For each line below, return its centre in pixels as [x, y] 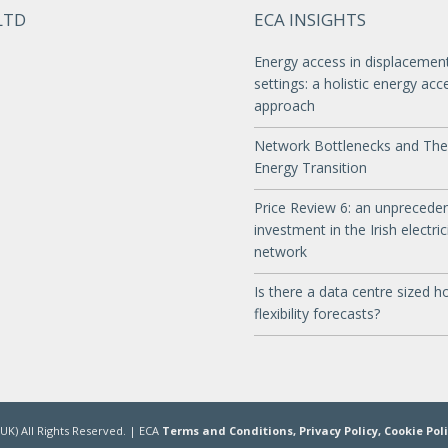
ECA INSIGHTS [309, 20]
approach [284, 106]
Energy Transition [310, 168]
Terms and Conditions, [229, 431]
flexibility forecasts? [316, 314]
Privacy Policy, [342, 431]
